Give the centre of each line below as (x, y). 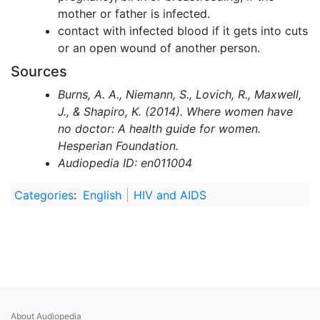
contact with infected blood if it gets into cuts (182, 30)
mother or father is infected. (134, 13)
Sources (39, 72)
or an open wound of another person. (159, 47)
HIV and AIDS (170, 195)
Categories (44, 195)
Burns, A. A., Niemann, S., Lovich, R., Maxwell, (179, 95)
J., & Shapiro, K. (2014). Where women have (175, 112)
